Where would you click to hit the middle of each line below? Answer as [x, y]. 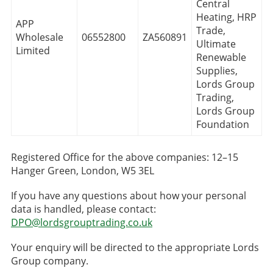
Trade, [211, 30]
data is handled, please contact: [83, 209]
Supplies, [217, 70]
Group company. [49, 261]
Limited [33, 50]
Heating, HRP [226, 17]
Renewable [221, 57]
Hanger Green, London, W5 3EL [82, 170]
